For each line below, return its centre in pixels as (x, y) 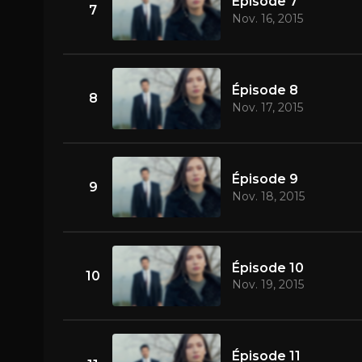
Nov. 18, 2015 (268, 196)
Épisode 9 (265, 179)
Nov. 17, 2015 (267, 107)
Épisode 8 (265, 90)
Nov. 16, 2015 (267, 19)
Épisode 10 (267, 267)
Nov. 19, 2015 (267, 285)
